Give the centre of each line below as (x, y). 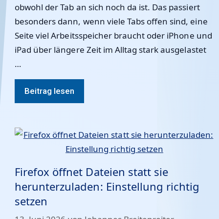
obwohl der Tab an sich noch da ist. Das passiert (107, 7)
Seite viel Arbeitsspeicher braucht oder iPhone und (113, 35)
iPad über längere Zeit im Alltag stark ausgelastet (110, 49)
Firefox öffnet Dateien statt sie (92, 171)
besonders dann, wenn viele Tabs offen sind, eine (111, 21)
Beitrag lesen (50, 91)
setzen (31, 201)
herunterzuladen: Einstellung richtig (107, 186)
